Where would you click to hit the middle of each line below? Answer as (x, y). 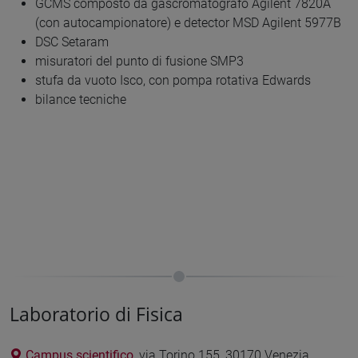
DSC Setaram (74, 42)
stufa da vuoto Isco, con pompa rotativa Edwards (173, 80)
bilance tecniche (84, 99)
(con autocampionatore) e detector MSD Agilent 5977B (188, 22)
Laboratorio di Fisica (96, 314)
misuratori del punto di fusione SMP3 (139, 61)
